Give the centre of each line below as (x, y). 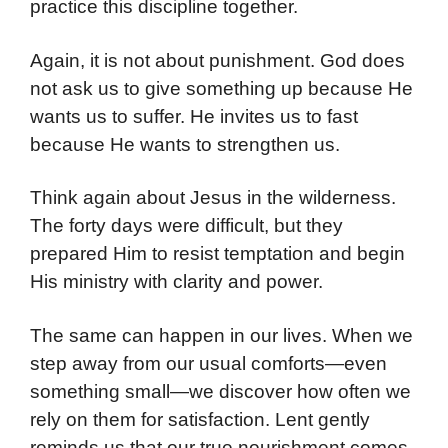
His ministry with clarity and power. (176, 282)
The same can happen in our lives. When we (221, 335)
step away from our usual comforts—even (208, 363)
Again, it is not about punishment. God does (217, 60)
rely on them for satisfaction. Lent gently (200, 419)
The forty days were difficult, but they (186, 226)
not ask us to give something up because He (221, 88)
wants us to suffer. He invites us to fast (194, 116)
